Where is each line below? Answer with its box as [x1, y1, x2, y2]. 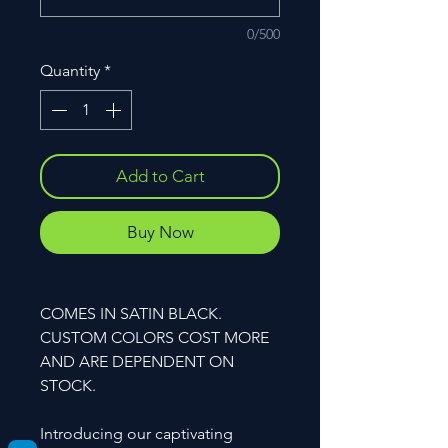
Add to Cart [115, 165, 205, 186]
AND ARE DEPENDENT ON [40, 351, 234, 371]
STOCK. [40, 375, 96, 395]
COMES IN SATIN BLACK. [40, 303, 222, 323]
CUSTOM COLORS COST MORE [40, 327, 269, 347]
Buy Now [126, 221, 194, 242]
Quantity [40, 60, 100, 80]
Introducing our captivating [40, 423, 233, 443]
